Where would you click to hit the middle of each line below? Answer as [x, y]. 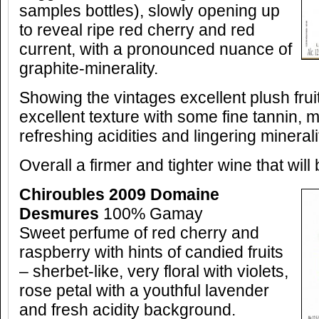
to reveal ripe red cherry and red [137, 30]
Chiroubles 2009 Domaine [119, 195]
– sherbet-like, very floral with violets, [154, 272]
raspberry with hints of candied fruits [151, 252]
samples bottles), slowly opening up [150, 11]
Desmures [59, 214]
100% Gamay [151, 214]
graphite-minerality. [89, 69]
